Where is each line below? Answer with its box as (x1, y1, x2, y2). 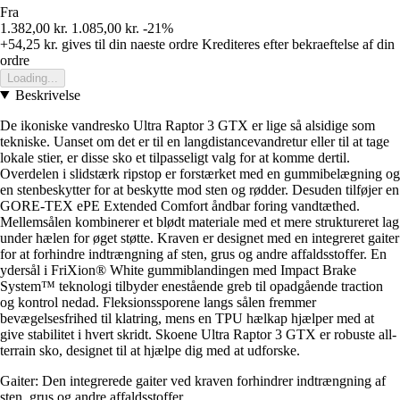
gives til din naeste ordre (58, 36, 198, 52)
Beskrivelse (14, 87, 80, 103)
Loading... (7, 71, 58, 85)
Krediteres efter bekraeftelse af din (202, 36, 395, 52)
